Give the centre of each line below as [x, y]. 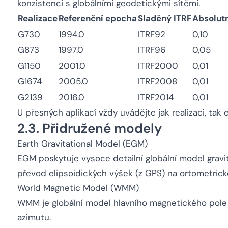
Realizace [38, 18]
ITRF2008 [158, 81]
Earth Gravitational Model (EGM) [82, 144]
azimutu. [34, 217]
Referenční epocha [98, 18]
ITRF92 [152, 34]
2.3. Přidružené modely [90, 128]
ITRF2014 [156, 97]
